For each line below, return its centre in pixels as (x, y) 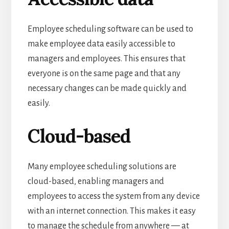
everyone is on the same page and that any (104, 73)
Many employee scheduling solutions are (102, 166)
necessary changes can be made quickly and (107, 88)
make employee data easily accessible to (101, 44)
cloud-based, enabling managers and (96, 181)
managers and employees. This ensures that (106, 59)
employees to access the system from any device (113, 196)
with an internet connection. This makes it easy (111, 211)
